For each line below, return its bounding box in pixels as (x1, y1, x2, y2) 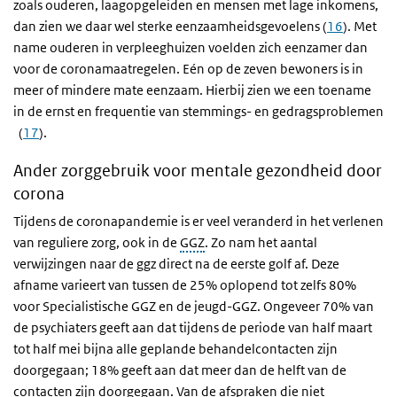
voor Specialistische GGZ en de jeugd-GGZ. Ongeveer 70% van (13, 298, 374, 315)
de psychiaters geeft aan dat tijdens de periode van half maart (13, 319, 372, 336)
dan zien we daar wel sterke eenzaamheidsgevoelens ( (13, 18, 327, 35)
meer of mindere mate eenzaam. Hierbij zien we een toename (13, 82, 371, 98)
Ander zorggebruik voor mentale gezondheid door (13, 160, 382, 181)
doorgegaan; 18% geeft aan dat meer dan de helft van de (13, 362, 346, 378)
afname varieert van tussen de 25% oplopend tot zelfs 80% (13, 276, 356, 293)
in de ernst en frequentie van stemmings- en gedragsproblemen (13, 103, 384, 120)
